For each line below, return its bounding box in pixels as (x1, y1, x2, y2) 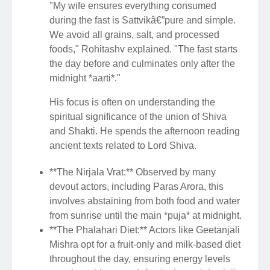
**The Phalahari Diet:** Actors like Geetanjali (49, 224, 240, 235)
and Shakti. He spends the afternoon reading (49, 125, 240, 136)
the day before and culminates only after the (49, 58, 235, 69)
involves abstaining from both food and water (49, 195, 240, 206)
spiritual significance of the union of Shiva (49, 111, 227, 122)
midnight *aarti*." (49, 72, 121, 83)
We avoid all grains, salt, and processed (49, 29, 219, 40)
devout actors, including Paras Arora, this (49, 181, 224, 192)
